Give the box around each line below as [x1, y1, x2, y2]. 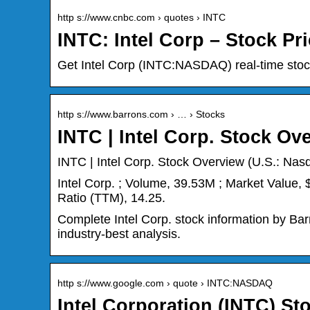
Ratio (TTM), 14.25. [57, 191, 165, 206]
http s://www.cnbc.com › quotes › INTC [57, 12, 226, 24]
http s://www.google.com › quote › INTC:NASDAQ [57, 277, 273, 289]
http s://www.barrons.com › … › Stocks [57, 109, 225, 120]
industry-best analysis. [57, 227, 181, 241]
